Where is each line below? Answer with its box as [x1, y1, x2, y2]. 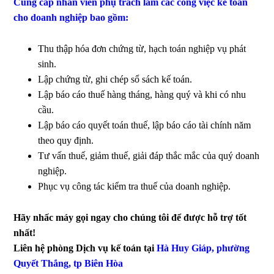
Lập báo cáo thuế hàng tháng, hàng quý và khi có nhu [38, 89, 246, 100]
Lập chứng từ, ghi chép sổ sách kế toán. [38, 74, 193, 85]
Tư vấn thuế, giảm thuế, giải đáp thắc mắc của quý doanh [38, 150, 260, 161]
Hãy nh [13, 212, 45, 223]
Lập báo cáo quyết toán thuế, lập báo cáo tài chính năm [38, 120, 251, 131]
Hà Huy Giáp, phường [157, 243, 250, 254]
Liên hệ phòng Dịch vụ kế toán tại [13, 243, 157, 254]
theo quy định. [38, 135, 94, 146]
